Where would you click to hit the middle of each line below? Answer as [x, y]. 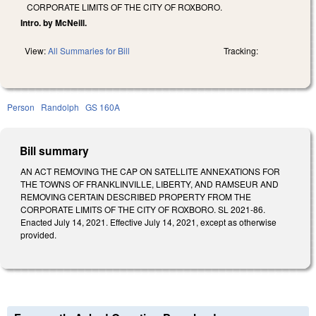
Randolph [60, 107]
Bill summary [55, 150]
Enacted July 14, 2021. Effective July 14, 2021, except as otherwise [148, 221]
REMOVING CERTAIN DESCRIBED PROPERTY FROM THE [136, 196]
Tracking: [241, 50]
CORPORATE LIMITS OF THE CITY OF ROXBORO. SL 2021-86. [143, 209]
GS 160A [103, 107]
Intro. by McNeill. [54, 22]
